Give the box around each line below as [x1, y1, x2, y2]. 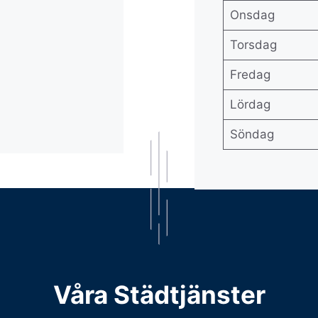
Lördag [229, 97, 270, 111]
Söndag [229, 127, 274, 141]
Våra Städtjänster [53, 279, 265, 309]
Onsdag [229, 8, 275, 22]
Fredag [229, 67, 270, 82]
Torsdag [229, 38, 277, 52]
